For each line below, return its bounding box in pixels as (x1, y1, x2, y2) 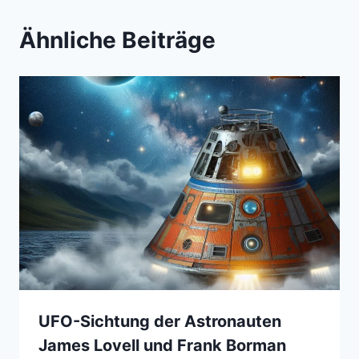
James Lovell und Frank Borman (38, 335, 286, 355)
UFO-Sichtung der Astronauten (38, 311, 281, 331)
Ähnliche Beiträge (19, 26, 216, 54)
